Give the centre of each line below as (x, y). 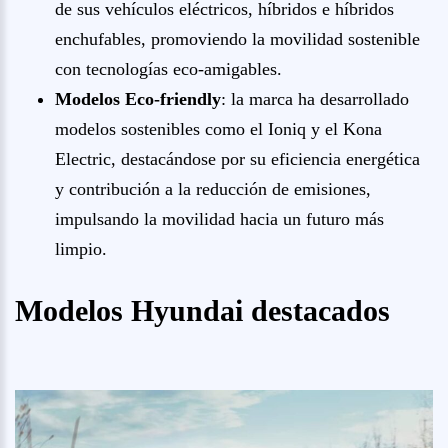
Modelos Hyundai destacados (202, 310)
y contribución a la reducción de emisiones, (213, 189)
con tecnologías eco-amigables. (168, 69)
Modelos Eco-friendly (138, 99)
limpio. (81, 249)
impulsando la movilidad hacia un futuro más (219, 219)
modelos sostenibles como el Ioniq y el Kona (218, 129)
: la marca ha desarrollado (315, 99)
